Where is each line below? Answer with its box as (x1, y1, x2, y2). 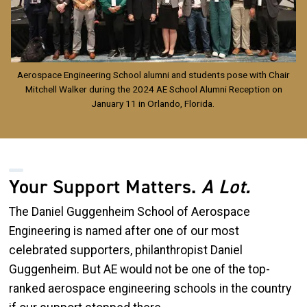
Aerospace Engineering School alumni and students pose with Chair (17, 69, 290, 81)
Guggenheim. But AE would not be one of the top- (9, 262, 270, 277)
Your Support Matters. (9, 174, 202, 200)
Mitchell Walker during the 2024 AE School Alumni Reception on (25, 84, 282, 95)
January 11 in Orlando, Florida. (90, 98, 217, 110)
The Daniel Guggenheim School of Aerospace (9, 205, 250, 219)
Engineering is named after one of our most (9, 224, 239, 238)
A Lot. (201, 174, 251, 200)
